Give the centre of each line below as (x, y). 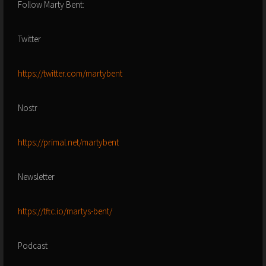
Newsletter (36, 177)
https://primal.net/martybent (68, 142)
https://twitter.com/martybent (70, 74)
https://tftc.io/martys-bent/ (65, 211)
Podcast (33, 246)
